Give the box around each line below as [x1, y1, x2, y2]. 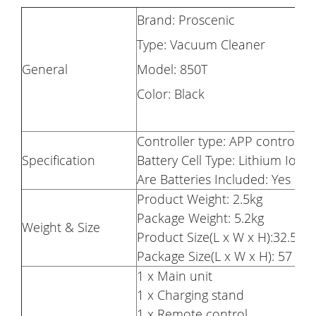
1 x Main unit [137, 267, 212, 284]
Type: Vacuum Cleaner [137, 35, 265, 53]
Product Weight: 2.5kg [137, 190, 262, 207]
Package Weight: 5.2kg [137, 209, 264, 226]
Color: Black [137, 85, 205, 102]
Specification [22, 151, 95, 169]
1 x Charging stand [137, 286, 244, 303]
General [22, 60, 68, 78]
